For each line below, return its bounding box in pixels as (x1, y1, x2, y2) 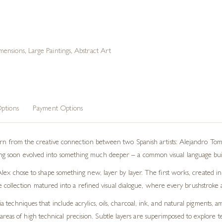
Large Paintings (28, 48, 71, 55)
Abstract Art (74, 48, 111, 55)
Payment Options (33, 106, 83, 113)
